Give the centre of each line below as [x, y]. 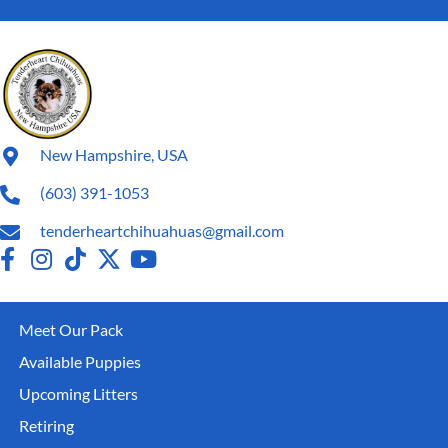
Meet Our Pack [71, 330]
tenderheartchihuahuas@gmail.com [162, 231]
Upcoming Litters [78, 394]
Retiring [46, 426]
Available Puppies [80, 362]
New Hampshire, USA [114, 155]
